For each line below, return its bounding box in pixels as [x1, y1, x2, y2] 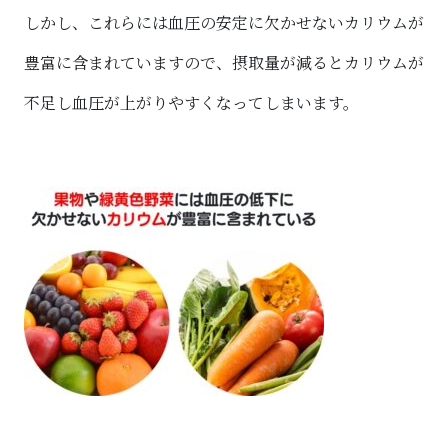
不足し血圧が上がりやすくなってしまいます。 [24, 90, 359, 114]
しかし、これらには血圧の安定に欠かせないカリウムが [24, 10, 424, 34]
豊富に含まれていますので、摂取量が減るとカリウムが [24, 50, 424, 74]
